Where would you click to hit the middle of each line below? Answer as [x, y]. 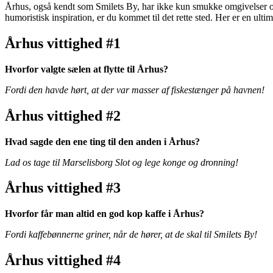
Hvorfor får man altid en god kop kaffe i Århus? [105, 214]
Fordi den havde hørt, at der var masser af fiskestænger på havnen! [135, 90]
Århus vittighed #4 [63, 261]
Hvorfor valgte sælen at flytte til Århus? [87, 69]
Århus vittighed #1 [63, 43]
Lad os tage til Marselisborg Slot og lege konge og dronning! [122, 162]
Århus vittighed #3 [63, 188]
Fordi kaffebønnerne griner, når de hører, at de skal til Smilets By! [131, 235]
